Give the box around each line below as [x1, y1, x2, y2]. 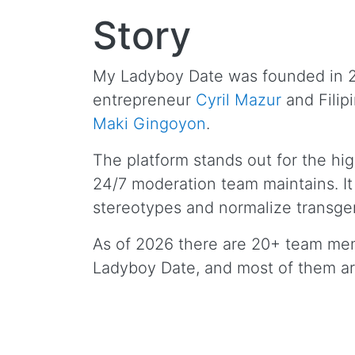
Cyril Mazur [196, 90, 281, 110]
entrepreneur [93, 90, 196, 110]
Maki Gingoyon [93, 114, 206, 134]
